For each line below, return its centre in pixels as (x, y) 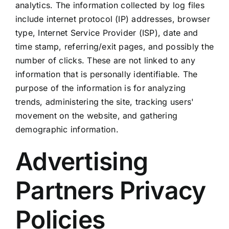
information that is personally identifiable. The (106, 74)
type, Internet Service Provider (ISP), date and (107, 33)
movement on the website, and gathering (96, 116)
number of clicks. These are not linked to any (105, 61)
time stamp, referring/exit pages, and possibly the (114, 47)
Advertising (82, 162)
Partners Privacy (110, 191)
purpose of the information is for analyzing (100, 88)
